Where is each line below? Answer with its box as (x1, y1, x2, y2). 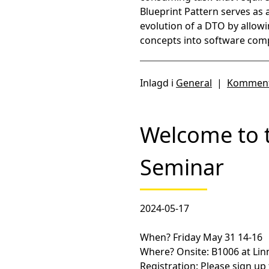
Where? (140, 245, 174, 258)
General (176, 76, 212, 89)
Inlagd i (140, 76, 176, 89)
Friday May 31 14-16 (171, 231, 262, 244)
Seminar (140, 153, 224, 182)
